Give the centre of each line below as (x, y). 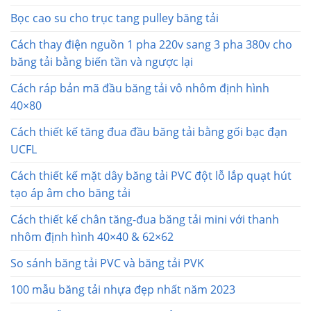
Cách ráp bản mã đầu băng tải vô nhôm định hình (140, 88)
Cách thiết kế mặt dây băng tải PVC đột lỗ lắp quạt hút (151, 175)
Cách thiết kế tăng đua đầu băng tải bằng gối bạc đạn (149, 132)
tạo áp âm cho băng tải (70, 193)
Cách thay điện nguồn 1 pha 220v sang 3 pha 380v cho (151, 44)
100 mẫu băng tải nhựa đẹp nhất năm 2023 (123, 289)
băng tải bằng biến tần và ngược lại (102, 61)
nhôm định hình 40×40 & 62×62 (92, 236)
